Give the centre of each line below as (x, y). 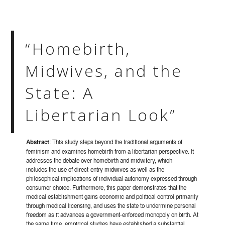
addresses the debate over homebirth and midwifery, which (99, 160)
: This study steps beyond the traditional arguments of (116, 142)
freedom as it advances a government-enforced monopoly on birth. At (113, 215)
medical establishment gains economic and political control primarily (113, 197)
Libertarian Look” (101, 115)
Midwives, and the (104, 71)
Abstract (38, 142)
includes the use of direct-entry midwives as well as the (95, 170)
